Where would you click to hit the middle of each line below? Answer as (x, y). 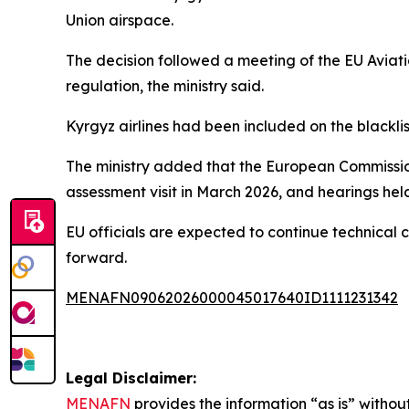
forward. (96, 258)
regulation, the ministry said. (165, 86)
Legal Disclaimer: (131, 378)
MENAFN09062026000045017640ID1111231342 (232, 298)
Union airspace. (120, 21)
